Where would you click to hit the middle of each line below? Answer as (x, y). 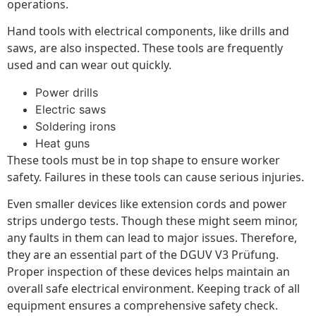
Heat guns (62, 143)
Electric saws (71, 109)
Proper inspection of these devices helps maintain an (148, 272)
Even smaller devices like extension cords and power (147, 204)
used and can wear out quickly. (89, 65)
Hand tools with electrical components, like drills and (148, 31)
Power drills (67, 92)
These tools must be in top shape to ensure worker (144, 160)
